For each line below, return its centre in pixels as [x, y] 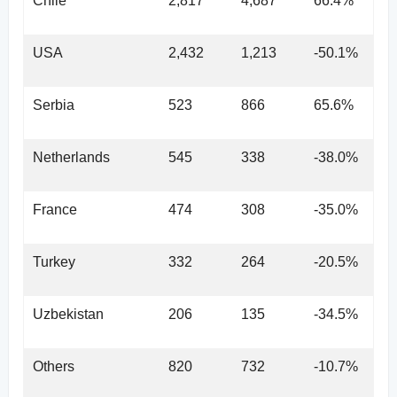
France [55, 209]
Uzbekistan [68, 314]
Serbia [54, 105]
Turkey [54, 261]
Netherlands [71, 157]
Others [54, 366]
